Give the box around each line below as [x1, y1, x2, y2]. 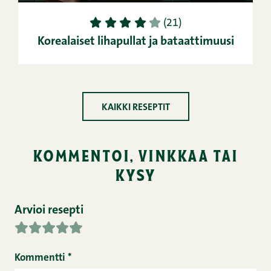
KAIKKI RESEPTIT [101, 103, 170, 113]
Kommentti [15, 253, 68, 264]
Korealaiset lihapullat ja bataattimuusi [37, 36, 234, 48]
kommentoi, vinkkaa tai [33, 144, 238, 166]
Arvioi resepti [15, 204, 83, 217]
